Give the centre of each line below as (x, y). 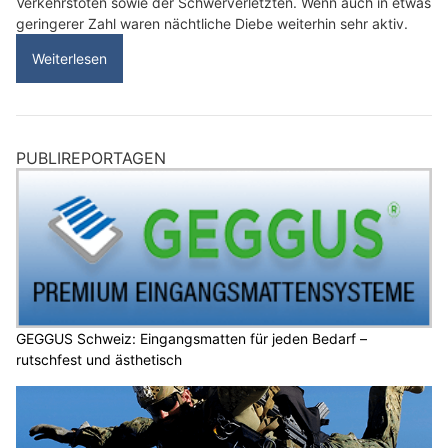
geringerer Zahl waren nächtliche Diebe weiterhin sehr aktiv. (212, 24)
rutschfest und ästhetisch (99, 359)
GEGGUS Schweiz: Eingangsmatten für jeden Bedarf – (191, 338)
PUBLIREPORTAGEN (91, 158)
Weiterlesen (69, 59)
